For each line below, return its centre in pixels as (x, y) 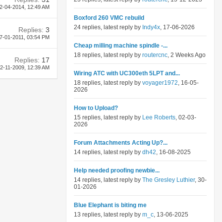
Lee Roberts (159, 117)
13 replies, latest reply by (108, 215)
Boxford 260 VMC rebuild (109, 18)
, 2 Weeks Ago (187, 55)
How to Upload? (96, 108)
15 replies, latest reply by (108, 117)
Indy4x (151, 27)
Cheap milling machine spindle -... (121, 46)
